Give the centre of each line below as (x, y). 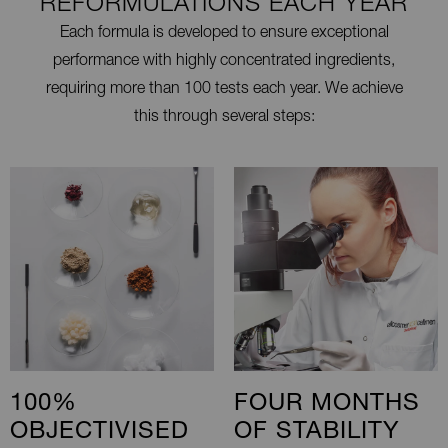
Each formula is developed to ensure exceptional (224, 33)
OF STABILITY (317, 432)
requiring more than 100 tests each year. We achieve (224, 89)
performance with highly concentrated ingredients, (224, 61)
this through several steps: (224, 117)
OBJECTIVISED (99, 432)
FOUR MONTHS (327, 404)
